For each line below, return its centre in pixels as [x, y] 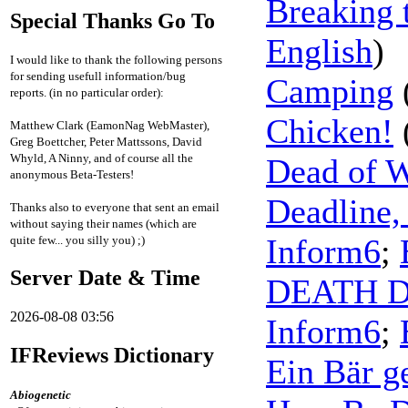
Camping [330, 91]
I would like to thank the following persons [116, 60]
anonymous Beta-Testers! [72, 175]
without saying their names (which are [103, 224]
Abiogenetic [41, 395]
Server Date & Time [105, 278]
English [319, 51]
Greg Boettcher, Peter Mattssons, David [106, 142]
